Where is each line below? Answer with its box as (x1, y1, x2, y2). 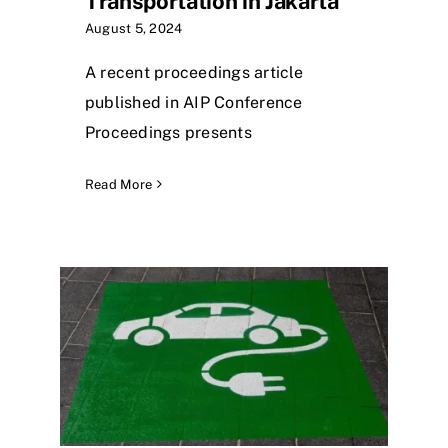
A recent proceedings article (85, 62, 304, 82)
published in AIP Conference (85, 92, 303, 112)
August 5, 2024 (85, 20, 183, 36)
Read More (85, 176, 153, 192)
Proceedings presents (85, 122, 252, 142)
